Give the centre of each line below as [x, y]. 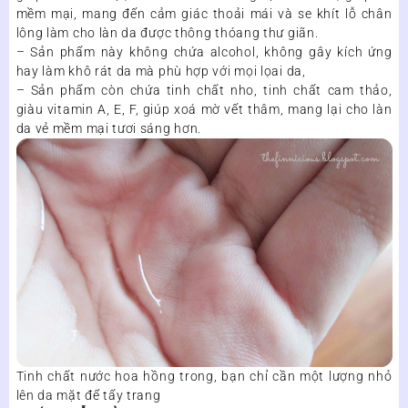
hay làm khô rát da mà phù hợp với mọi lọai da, [161, 71]
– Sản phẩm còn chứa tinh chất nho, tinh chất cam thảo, [204, 91]
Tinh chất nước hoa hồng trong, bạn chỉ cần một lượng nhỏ [204, 376]
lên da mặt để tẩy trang [88, 395]
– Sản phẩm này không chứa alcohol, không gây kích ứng [204, 52]
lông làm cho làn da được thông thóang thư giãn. [167, 33]
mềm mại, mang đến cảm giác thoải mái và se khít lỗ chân [204, 14]
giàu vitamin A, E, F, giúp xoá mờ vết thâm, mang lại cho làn [204, 110]
